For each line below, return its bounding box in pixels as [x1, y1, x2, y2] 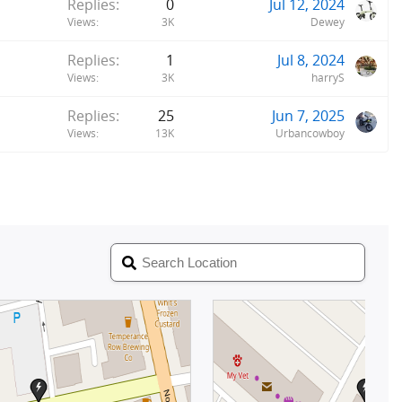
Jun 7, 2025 [272, 105, 345, 126]
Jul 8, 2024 [277, 49, 345, 70]
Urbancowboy [275, 125, 345, 141]
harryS [311, 69, 345, 85]
